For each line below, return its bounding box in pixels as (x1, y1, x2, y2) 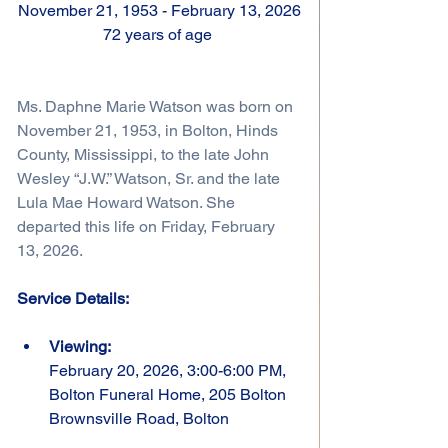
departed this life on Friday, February (17, 216, 279, 236)
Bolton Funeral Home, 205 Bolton (49, 384, 290, 404)
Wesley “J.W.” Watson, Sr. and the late (17, 168, 284, 188)
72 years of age (102, 24, 216, 44)
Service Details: (17, 288, 129, 308)
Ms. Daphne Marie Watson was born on (17, 96, 297, 116)
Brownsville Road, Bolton (49, 408, 229, 428)
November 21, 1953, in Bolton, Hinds (17, 120, 282, 140)
